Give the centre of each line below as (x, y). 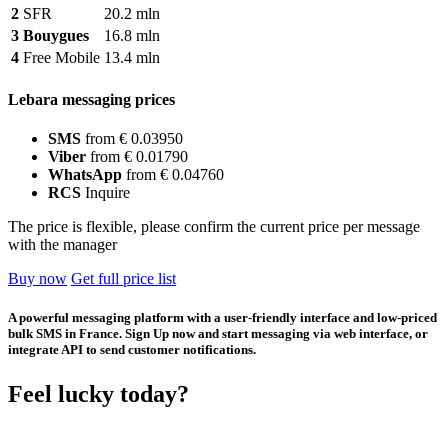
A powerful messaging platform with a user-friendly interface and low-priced (222, 318)
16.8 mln (132, 35)
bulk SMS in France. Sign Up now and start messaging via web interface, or (218, 334)
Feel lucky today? (98, 393)
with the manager (62, 245)
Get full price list (123, 279)
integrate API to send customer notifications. (132, 350)
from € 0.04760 (173, 175)
